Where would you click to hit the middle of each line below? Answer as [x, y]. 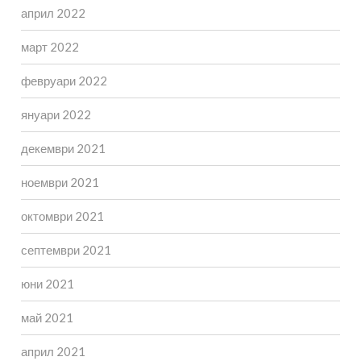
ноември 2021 [60, 182]
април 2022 [53, 12]
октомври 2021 [62, 216]
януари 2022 [56, 114]
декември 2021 [63, 148]
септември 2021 [66, 249]
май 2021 [47, 317]
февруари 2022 [64, 80]
